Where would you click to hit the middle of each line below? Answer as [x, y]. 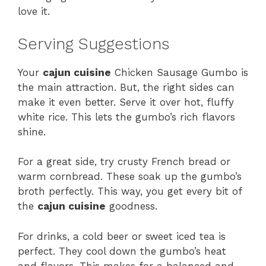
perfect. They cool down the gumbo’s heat [122, 251]
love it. [34, 12]
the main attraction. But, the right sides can [126, 87]
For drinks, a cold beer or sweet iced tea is [122, 236]
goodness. [132, 206]
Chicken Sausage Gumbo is [180, 72]
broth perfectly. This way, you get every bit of [130, 191]
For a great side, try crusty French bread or [124, 162]
